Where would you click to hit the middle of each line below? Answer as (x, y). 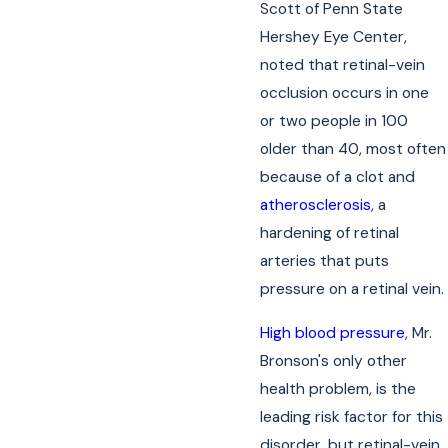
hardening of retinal (330, 233)
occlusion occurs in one (345, 93)
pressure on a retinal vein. (352, 289)
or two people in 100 (334, 121)
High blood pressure (333, 332)
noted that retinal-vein (343, 65)
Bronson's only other (334, 360)
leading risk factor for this (352, 416)
